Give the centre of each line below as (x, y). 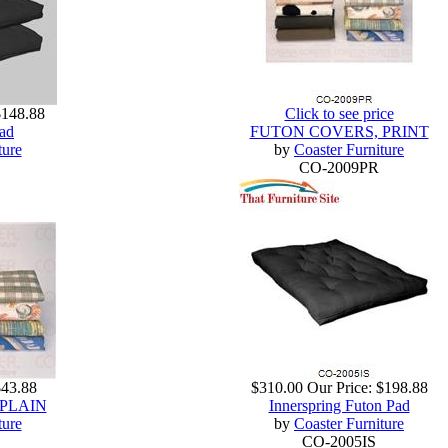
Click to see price (339, 114)
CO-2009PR (339, 168)
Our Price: (339, 388)
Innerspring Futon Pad (339, 406)
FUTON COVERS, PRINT (339, 132)
